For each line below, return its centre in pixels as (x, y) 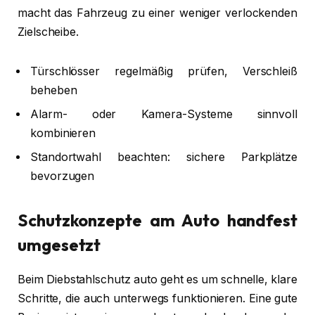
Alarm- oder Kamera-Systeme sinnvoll (164, 114)
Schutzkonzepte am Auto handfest (157, 220)
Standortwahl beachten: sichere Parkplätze (164, 157)
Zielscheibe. (49, 32)
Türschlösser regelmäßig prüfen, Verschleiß (164, 71)
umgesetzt (59, 245)
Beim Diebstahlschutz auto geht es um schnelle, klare (157, 280)
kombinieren (63, 133)
